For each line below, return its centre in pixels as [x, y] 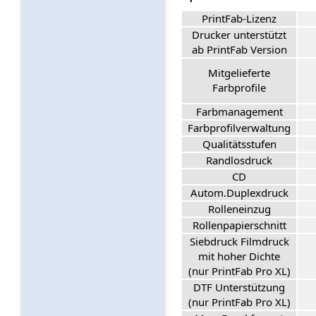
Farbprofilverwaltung [239, 128]
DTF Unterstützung [239, 287]
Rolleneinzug [239, 209]
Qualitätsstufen [239, 144]
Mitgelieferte [239, 73]
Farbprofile [239, 88]
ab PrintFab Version [239, 50]
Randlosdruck [239, 160]
